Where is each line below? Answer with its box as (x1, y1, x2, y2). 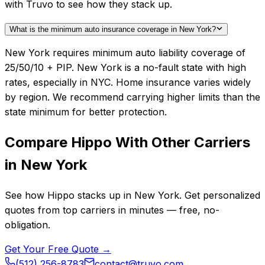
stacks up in (75, 189, 134, 201)
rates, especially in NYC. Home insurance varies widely (5, 76, 251, 89)
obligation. (5, 218, 50, 231)
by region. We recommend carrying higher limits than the (5, 91, 260, 104)
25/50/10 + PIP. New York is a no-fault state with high (5, 62, 246, 74)
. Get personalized (179, 189, 260, 201)
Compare (5, 133, 71, 151)
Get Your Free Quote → (5, 243, 111, 255)
